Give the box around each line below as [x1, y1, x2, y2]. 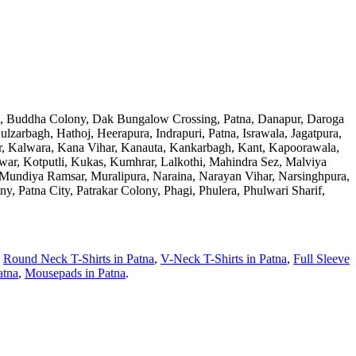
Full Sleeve [293, 251, 350, 265]
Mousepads [25, 265, 82, 280]
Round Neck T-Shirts [3, 251, 110, 265]
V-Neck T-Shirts [161, 251, 243, 265]
